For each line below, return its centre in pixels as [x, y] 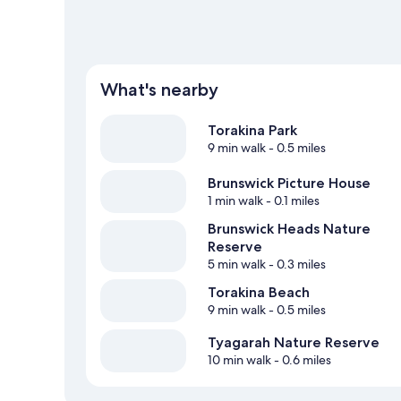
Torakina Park [252, 131]
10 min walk [239, 360]
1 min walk [235, 201]
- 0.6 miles [301, 360]
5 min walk [237, 264]
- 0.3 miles [296, 264]
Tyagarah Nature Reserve [294, 343]
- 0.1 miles [291, 201]
